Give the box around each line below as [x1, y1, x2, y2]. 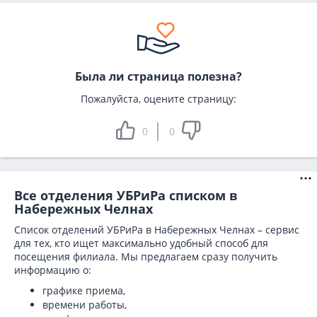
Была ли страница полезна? [75, 69, 242, 84]
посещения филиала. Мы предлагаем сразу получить [14, 250, 277, 263]
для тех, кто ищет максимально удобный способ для [14, 236, 268, 250]
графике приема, [42, 284, 125, 297]
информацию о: [14, 263, 91, 277]
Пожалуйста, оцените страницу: [81, 92, 236, 105]
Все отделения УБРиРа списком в [14, 187, 238, 204]
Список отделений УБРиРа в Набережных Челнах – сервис [14, 223, 299, 236]
